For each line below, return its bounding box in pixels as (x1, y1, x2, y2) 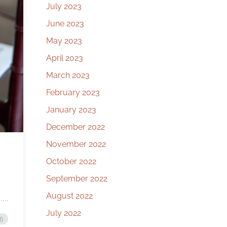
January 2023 (46, 105, 96, 115)
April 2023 (46, 53, 83, 63)
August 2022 (46, 191, 93, 201)
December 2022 (46, 122, 105, 132)
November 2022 (46, 139, 106, 149)
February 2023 (46, 88, 100, 97)
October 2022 (46, 157, 96, 166)
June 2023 (46, 19, 84, 28)
